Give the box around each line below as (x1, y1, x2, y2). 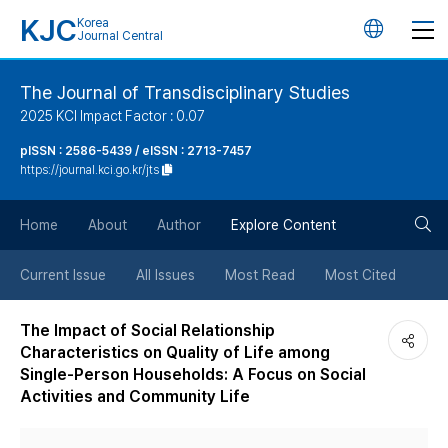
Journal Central (77, 29, 163, 43)
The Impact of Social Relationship (20, 321, 275, 340)
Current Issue (20, 267, 106, 283)
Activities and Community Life (20, 387, 250, 406)
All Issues (136, 267, 195, 283)
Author (157, 217, 201, 233)
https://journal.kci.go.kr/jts (20, 163, 159, 177)
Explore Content (231, 217, 336, 233)
